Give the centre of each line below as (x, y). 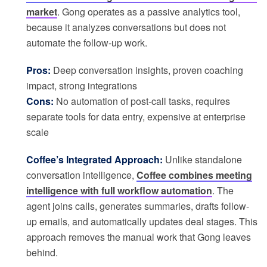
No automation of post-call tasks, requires (142, 101)
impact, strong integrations (82, 86)
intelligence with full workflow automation (119, 191)
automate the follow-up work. (87, 43)
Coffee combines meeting (194, 175)
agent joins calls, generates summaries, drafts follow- (138, 206)
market (42, 12)
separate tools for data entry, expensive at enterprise (136, 117)
